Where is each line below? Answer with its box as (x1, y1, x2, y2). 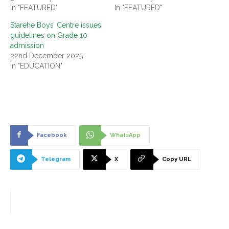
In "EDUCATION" (10, 61, 62, 70)
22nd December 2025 (10, 51, 83, 60)
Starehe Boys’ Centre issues (10, 20, 101, 29)
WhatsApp (110, 131, 141, 139)
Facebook (37, 131, 67, 139)
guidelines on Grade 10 (10, 31, 87, 39)
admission (10, 41, 44, 50)
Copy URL (162, 155, 191, 163)
